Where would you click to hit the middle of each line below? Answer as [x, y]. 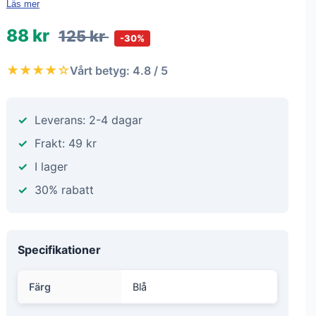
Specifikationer [59, 250]
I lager [51, 166]
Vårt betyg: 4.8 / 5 [119, 70]
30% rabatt [64, 190]
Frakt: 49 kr [66, 143]
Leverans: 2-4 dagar [89, 120]
